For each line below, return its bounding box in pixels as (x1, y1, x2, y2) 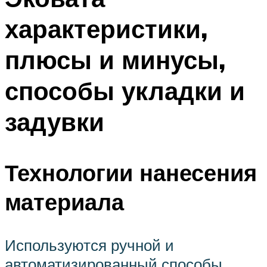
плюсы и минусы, (5, 44, 225, 76)
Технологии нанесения (5, 157, 257, 187)
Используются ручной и (5, 235, 174, 254)
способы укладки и (5, 75, 245, 107)
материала (5, 187, 124, 216)
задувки (5, 106, 104, 138)
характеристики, (5, 13, 207, 45)
